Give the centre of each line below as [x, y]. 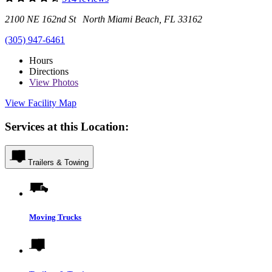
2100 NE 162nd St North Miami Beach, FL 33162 [104, 19]
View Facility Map [41, 103]
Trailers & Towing [58, 162]
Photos [64, 83]
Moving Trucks [55, 217]
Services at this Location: [67, 126]
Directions [49, 72]
